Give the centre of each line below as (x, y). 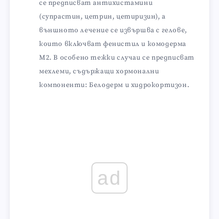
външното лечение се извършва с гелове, (113, 30)
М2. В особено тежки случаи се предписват (117, 57)
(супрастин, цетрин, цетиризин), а (102, 16)
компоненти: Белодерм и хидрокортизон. (114, 85)
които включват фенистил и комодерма (113, 44)
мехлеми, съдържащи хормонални (99, 71)
